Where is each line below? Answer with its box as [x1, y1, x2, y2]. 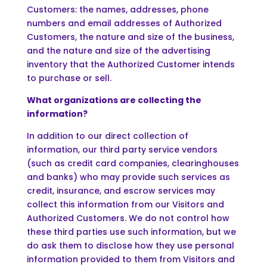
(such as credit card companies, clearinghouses [26, 157, 239, 169]
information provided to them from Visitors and [26, 253, 235, 265]
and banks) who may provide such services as [26, 170, 230, 183]
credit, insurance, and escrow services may [26, 184, 215, 197]
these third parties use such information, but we [26, 225, 236, 238]
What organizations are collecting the [26, 94, 201, 106]
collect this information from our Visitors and [26, 198, 224, 210]
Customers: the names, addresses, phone [26, 3, 209, 15]
